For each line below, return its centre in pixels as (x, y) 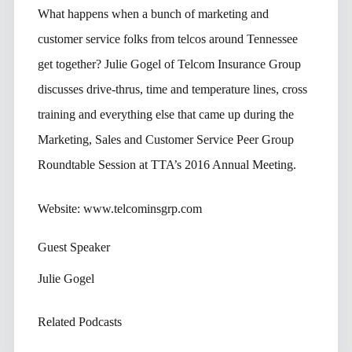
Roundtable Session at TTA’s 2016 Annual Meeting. (167, 164)
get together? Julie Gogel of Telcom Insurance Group (169, 64)
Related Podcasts (79, 321)
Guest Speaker (73, 247)
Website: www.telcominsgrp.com (119, 208)
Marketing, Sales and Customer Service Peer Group (165, 139)
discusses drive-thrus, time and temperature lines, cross (172, 89)
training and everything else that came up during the (165, 114)
